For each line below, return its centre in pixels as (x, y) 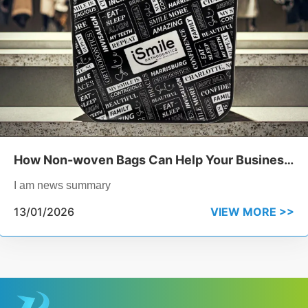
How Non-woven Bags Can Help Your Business (152, 160)
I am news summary (62, 186)
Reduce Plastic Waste (79, 179)
